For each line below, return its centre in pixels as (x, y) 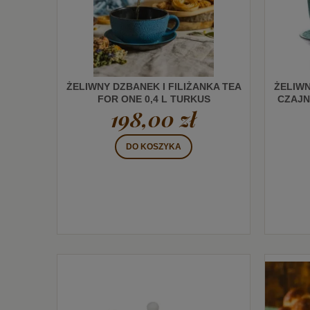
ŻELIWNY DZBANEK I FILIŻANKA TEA (154, 86)
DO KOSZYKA (154, 147)
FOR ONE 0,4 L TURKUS (154, 99)
